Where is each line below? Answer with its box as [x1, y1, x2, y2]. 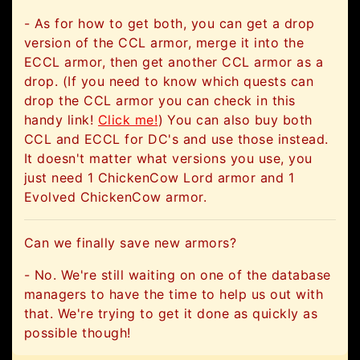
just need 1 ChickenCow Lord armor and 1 [24, 170, 295, 186]
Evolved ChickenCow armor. [24, 189, 207, 206]
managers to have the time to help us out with [24, 286, 324, 303]
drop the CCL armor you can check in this [24, 92, 296, 109]
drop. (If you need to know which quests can [24, 73, 314, 90]
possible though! [24, 325, 131, 342]
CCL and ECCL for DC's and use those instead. [24, 131, 329, 148]
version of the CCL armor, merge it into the [24, 35, 305, 51]
